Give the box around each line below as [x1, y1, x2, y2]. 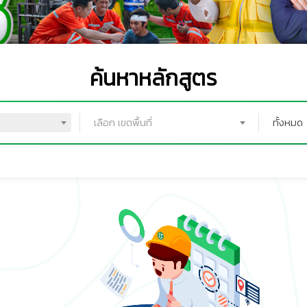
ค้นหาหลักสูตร [90, 62, 217, 93]
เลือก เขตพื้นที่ [93, 116, 152, 130]
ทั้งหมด [273, 116, 304, 130]
